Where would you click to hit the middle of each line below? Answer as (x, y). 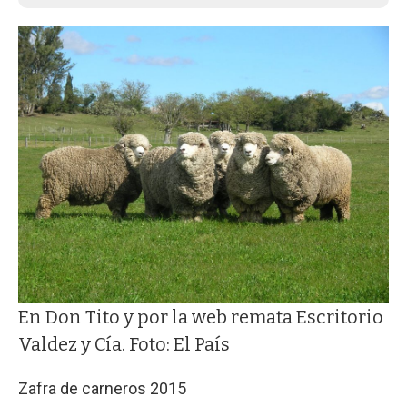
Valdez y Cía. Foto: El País (124, 344)
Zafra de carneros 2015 (102, 388)
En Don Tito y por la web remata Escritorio (201, 317)
